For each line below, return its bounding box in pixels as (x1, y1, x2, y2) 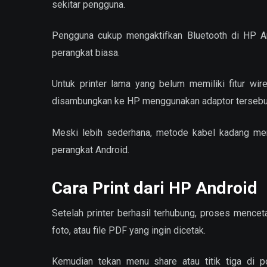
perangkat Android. (52, 144, 129, 156)
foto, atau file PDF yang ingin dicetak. (52, 224, 206, 236)
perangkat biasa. (52, 47, 120, 59)
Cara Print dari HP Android (52, 178, 257, 198)
